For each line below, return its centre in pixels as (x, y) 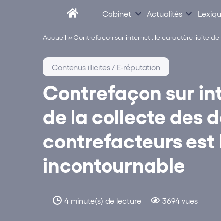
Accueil (55, 37)
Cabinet (117, 13)
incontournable (114, 164)
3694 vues (180, 201)
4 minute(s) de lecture (103, 201)
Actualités (165, 13)
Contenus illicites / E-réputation (106, 67)
